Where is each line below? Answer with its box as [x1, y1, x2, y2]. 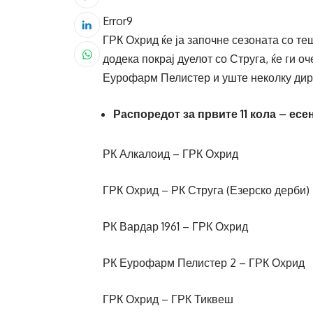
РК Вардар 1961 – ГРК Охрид [103, 219, 248, 234]
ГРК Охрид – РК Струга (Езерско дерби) [103, 183, 310, 198]
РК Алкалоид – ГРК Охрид [103, 147, 238, 161]
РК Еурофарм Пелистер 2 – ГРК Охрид [103, 256, 305, 270]
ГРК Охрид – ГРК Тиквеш [103, 292, 233, 307]
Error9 [103, 14, 133, 29]
